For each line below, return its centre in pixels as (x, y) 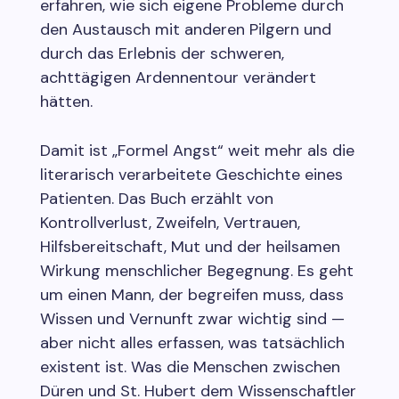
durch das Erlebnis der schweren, (162, 53)
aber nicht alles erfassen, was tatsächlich (192, 342)
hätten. (66, 101)
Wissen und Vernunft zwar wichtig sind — (192, 318)
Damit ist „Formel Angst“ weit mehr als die (197, 150)
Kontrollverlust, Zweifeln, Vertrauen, (170, 222)
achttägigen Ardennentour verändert (178, 77)
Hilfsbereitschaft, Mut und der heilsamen (190, 246)
